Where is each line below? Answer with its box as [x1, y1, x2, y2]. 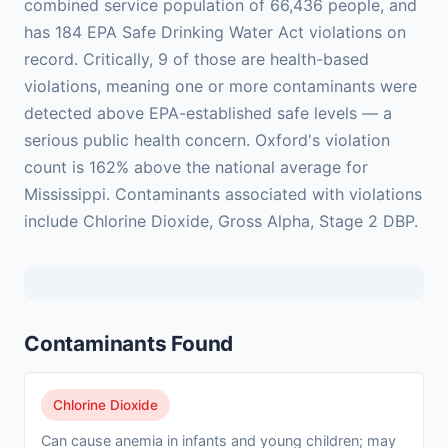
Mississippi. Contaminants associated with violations [24, 184, 422, 205]
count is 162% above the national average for [24, 157, 368, 178]
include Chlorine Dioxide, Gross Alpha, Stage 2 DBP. [24, 211, 418, 232]
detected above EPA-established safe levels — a [24, 103, 392, 124]
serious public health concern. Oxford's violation [24, 130, 390, 151]
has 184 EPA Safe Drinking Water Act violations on [24, 22, 406, 43]
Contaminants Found [24, 331, 234, 357]
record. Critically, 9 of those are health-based [24, 49, 369, 70]
